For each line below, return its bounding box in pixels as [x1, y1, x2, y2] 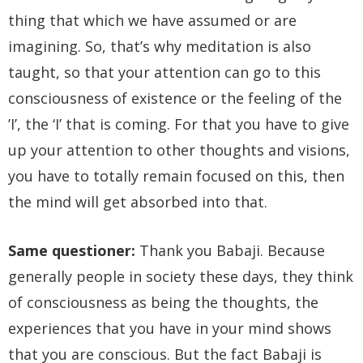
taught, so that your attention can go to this [8, 62, 321, 82]
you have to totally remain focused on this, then [8, 165, 344, 186]
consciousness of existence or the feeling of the [8, 88, 342, 108]
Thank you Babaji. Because [135, 241, 325, 261]
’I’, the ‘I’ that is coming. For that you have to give [8, 113, 349, 134]
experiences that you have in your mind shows [8, 318, 331, 339]
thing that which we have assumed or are [8, 10, 297, 30]
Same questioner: [8, 241, 135, 261]
